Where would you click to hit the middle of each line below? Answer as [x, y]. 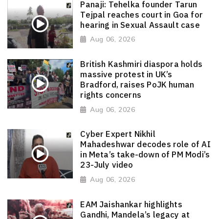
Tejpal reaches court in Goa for [142, 14]
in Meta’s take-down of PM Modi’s [145, 155]
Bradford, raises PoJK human [137, 85]
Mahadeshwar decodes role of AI [145, 144]
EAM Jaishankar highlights [131, 204]
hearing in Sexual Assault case [140, 25]
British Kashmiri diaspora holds [141, 64]
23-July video [107, 165]
